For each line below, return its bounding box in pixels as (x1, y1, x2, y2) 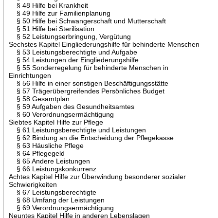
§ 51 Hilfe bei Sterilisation (8, 24, 94, 33)
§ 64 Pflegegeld (8, 149, 65, 157)
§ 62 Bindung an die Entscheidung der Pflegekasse (8, 133, 174, 142)
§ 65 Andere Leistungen (8, 157, 90, 165)
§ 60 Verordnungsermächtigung (8, 110, 114, 118)
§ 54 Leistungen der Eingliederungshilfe (8, 55, 139, 64)
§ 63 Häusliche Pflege (8, 141, 84, 149)
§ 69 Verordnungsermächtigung (8, 203, 114, 212)
